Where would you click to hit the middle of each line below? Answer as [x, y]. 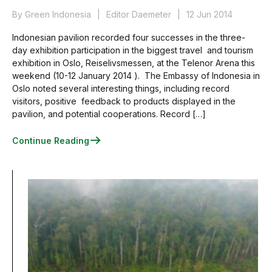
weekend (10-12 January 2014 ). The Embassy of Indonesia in [136, 76]
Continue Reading [51, 141]
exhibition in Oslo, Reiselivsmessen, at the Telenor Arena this [134, 63]
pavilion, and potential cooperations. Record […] [109, 114]
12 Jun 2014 [209, 14]
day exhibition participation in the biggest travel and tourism [133, 50]
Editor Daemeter [139, 14]
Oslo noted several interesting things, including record [121, 88]
